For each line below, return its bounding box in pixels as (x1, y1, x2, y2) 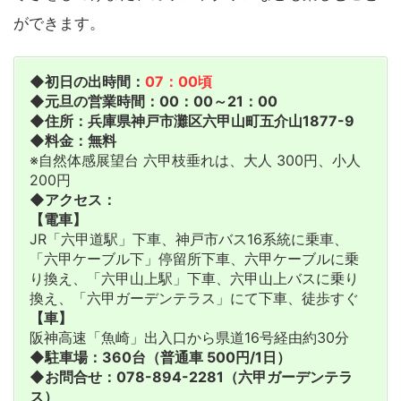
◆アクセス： (30, 191, 116, 209)
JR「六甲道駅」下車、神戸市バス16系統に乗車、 (30, 230, 348, 248)
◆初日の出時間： (30, 73, 145, 90)
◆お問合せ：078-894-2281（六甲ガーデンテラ (30, 368, 353, 386)
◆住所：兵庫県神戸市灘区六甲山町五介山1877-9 (30, 112, 354, 130)
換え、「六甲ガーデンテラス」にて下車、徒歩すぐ (30, 289, 359, 307)
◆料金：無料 (30, 132, 116, 149)
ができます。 (13, 14, 105, 32)
